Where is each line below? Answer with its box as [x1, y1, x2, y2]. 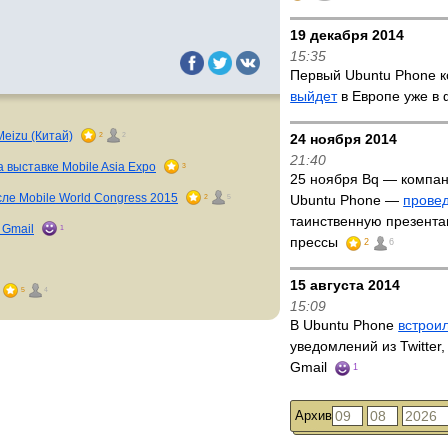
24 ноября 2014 [290, 131, 398, 147]
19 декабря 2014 [290, 27, 405, 43]
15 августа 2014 [290, 277, 401, 293]
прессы [290, 234, 343, 250]
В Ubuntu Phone [290, 317, 399, 333]
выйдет [290, 88, 338, 104]
